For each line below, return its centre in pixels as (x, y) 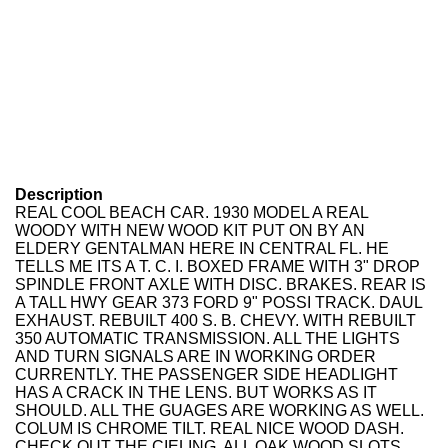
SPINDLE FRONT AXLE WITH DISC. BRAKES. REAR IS (220, 284)
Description (59, 194)
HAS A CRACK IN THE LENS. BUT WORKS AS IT (196, 392)
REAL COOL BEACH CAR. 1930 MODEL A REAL (191, 212)
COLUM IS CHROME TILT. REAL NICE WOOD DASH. (209, 428)
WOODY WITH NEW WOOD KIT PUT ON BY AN (190, 230)
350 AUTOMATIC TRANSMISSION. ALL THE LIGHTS (207, 338)
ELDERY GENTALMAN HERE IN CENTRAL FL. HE (202, 248)
